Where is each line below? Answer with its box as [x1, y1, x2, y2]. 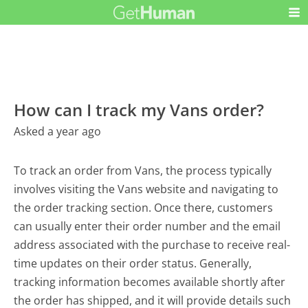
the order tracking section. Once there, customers [14, 200, 274, 216]
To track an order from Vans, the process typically [14, 163, 272, 179]
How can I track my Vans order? [14, 98, 265, 122]
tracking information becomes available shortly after [14, 274, 286, 290]
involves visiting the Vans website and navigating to [14, 181, 279, 197]
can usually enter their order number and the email [14, 219, 281, 234]
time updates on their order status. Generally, [14, 256, 252, 272]
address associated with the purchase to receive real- [14, 237, 291, 253]
